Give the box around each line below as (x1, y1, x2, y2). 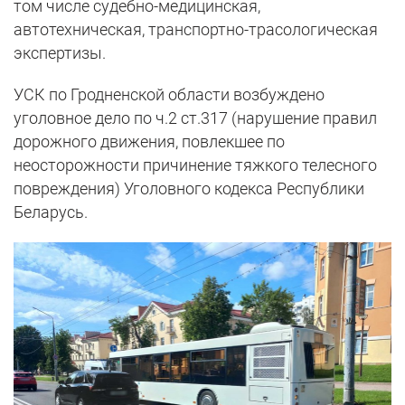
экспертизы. (14, 43, 106, 62)
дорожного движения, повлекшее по (14, 132, 285, 151)
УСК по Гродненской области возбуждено (14, 85, 325, 104)
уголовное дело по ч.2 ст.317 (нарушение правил (14, 108, 377, 127)
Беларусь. (14, 202, 88, 221)
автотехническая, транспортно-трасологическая (14, 20, 378, 39)
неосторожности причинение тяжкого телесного (14, 155, 377, 174)
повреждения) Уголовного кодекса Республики (14, 179, 364, 198)
